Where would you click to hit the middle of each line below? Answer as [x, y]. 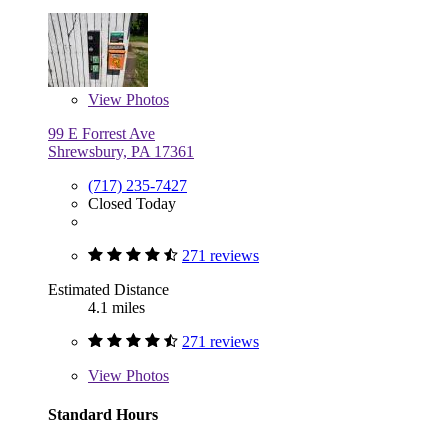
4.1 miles [116, 307]
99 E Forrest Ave [101, 133]
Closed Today [132, 203]
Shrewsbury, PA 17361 [121, 151]
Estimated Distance [108, 289]
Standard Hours [103, 414]
